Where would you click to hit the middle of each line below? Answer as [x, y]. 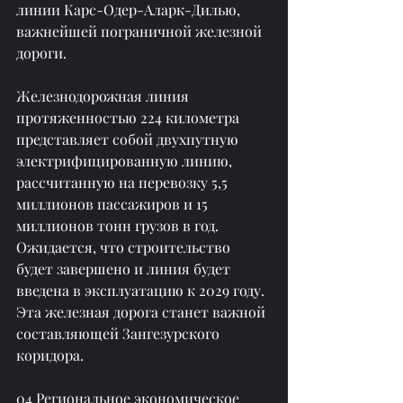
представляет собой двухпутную [129, 139]
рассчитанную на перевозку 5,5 [124, 182]
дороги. [41, 52]
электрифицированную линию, [126, 160]
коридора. [50, 354]
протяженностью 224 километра [130, 117]
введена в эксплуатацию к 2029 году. [142, 290]
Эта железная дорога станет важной [143, 311]
